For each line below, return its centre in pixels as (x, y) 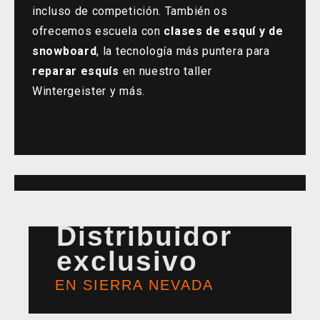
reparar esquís (76, 71)
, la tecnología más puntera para (183, 51)
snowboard (65, 51)
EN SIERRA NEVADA (134, 285)
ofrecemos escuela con (98, 31)
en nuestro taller (165, 71)
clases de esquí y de (224, 31)
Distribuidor (144, 236)
